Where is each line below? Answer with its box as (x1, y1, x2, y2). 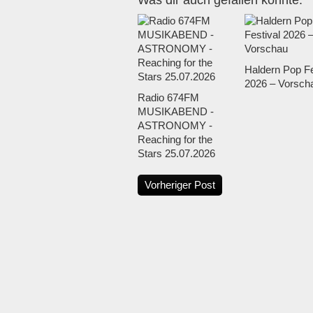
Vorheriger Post (145, 179, 215, 191)
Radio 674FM (138, 92, 199, 104)
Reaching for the (138, 133, 212, 146)
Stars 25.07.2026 (138, 147, 215, 160)
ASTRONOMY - (138, 119, 212, 132)
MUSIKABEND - (138, 105, 214, 118)
